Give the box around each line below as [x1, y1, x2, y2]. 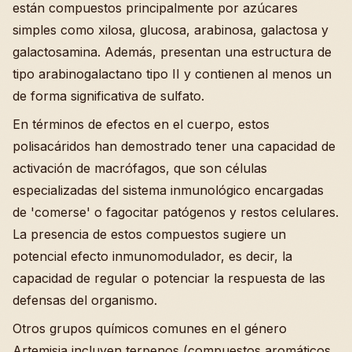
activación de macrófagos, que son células [13, 159, 267, 176]
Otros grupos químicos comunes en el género [13, 320, 287, 336]
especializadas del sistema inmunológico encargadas [13, 181, 324, 198]
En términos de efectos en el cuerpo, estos [13, 115, 269, 132]
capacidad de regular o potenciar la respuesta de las [13, 269, 325, 286]
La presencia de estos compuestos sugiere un [13, 225, 286, 242]
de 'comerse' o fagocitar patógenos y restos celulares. [13, 203, 339, 220]
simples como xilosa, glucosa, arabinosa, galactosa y [13, 21, 328, 38]
